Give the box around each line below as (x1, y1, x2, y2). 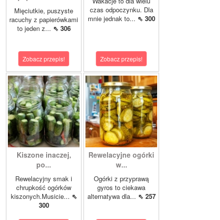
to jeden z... (17, 24, 53, 33)
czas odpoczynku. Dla (89, 5, 153, 15)
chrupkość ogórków (16, 183, 71, 192)
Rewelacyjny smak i (15, 174, 72, 184)
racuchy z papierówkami (9, 15, 78, 25)
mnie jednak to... (87, 14, 137, 24)
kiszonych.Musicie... (10, 192, 72, 201)
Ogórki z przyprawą (94, 174, 149, 184)
